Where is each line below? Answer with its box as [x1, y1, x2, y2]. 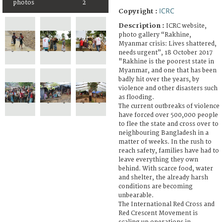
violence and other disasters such [118, 84, 218, 92]
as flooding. [118, 93, 154, 101]
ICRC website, [166, 22, 207, 30]
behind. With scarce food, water [118, 165, 213, 172]
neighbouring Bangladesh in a [118, 129, 209, 137]
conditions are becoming [118, 182, 193, 190]
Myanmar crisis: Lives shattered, [118, 40, 217, 48]
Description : [118, 21, 166, 30]
